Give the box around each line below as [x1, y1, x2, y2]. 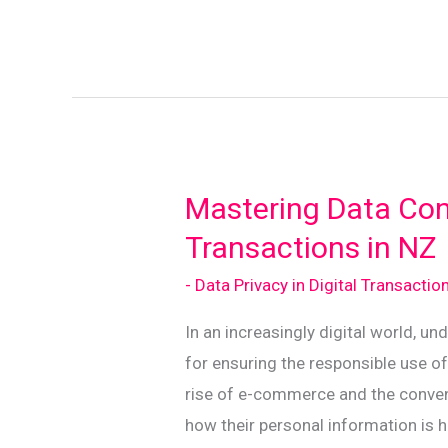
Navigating [184, 27, 265, 48]
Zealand [184, 182, 246, 203]
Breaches [184, 89, 255, 110]
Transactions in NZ [185, 229, 437, 265]
